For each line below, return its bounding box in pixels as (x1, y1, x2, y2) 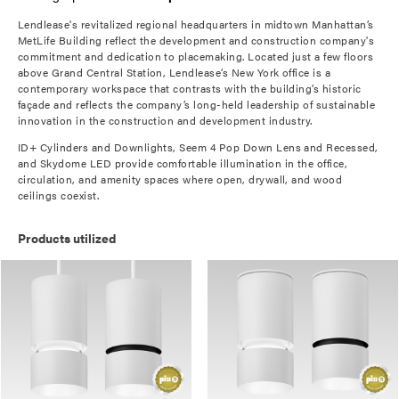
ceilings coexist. (18, 187, 102, 203)
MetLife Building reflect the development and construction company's (18, 32, 375, 48)
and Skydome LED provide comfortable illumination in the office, (18, 155, 348, 171)
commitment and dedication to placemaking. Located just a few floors (18, 48, 374, 64)
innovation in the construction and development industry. (18, 112, 316, 128)
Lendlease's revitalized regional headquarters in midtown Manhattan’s (18, 16, 374, 32)
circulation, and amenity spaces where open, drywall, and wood (18, 171, 343, 187)
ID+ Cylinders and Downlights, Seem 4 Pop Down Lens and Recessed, (18, 139, 379, 155)
